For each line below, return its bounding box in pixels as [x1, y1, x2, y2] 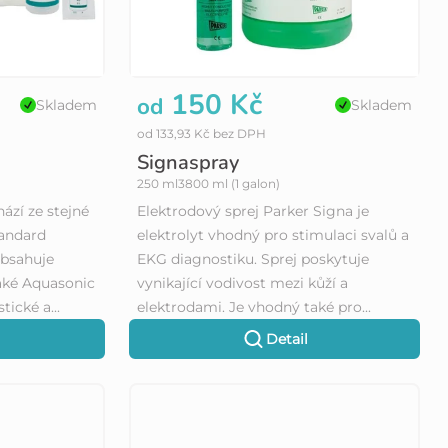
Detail [265, 330, 308, 349]
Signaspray [136, 149, 239, 177]
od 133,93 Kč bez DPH [136, 126, 266, 142]
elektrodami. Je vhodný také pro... [136, 298, 371, 317]
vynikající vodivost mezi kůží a [136, 274, 348, 293]
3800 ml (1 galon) [177, 176, 280, 192]
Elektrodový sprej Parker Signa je [136, 202, 369, 221]
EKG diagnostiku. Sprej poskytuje [136, 250, 369, 269]
